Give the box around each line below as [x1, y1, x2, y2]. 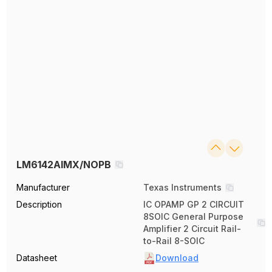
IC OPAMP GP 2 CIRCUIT [143, 199, 244, 209]
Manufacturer [16, 182, 70, 192]
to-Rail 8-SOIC [143, 236, 205, 246]
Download [155, 253, 199, 263]
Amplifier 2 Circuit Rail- [143, 223, 241, 234]
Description [16, 199, 63, 209]
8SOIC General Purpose [143, 211, 243, 222]
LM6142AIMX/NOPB [16, 158, 112, 171]
